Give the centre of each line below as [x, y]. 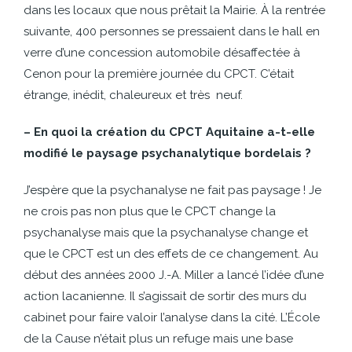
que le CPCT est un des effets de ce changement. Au [171, 254]
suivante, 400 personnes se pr [106, 31]
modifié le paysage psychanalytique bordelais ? [167, 153]
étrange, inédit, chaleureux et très [117, 95]
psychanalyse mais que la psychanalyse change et [166, 233]
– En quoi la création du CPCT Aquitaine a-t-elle [169, 132]
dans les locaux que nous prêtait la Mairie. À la [154, 10]
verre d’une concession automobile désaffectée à [162, 53]
